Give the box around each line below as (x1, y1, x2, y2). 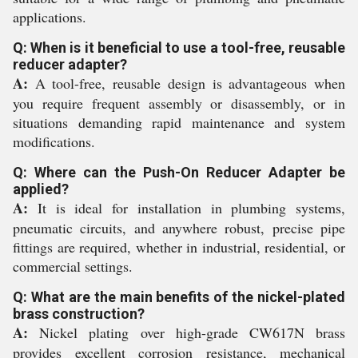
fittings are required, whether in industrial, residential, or (13, 237, 345, 257)
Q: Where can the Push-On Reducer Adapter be (13, 164, 345, 181)
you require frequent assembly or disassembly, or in (13, 93, 345, 113)
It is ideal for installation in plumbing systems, (28, 198, 345, 217)
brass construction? (13, 305, 145, 322)
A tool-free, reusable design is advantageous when (28, 74, 345, 93)
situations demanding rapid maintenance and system (13, 113, 345, 132)
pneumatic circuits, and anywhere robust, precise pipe (13, 218, 345, 237)
